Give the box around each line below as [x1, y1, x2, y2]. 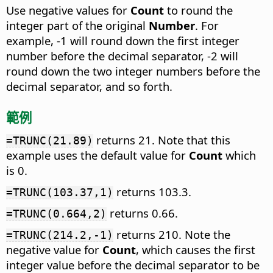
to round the [164, 2, 233, 18]
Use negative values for [6, 2, 130, 18]
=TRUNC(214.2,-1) [6, 229, 113, 242]
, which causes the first [136, 242, 255, 258]
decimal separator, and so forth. [6, 79, 172, 94]
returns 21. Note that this [93, 132, 230, 148]
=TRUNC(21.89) [6, 134, 93, 147]
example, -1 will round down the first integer [6, 33, 239, 49]
